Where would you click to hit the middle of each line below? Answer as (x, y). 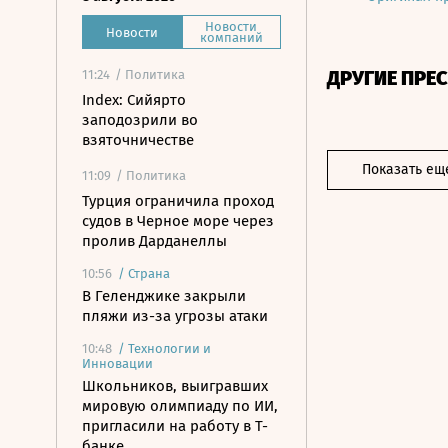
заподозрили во (140, 120)
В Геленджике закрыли (164, 296)
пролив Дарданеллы (154, 241)
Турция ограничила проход (178, 201)
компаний (231, 37)
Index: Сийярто (134, 100)
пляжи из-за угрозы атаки (175, 316)
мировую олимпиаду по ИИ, (180, 406)
